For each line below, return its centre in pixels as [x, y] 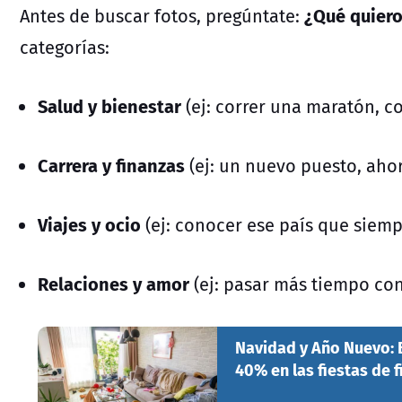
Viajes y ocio [92, 223]
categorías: [65, 47]
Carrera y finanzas [111, 164]
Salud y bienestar [112, 105]
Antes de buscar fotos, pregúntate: [162, 15]
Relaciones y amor [114, 283]
